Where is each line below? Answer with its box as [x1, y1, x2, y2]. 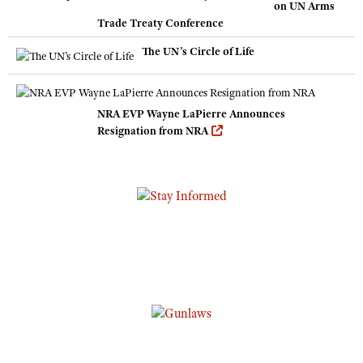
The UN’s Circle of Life [142, 44, 254, 59]
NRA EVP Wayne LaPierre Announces [97, 106, 285, 122]
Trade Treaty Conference [97, 15, 224, 31]
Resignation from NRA [97, 123, 208, 139]
